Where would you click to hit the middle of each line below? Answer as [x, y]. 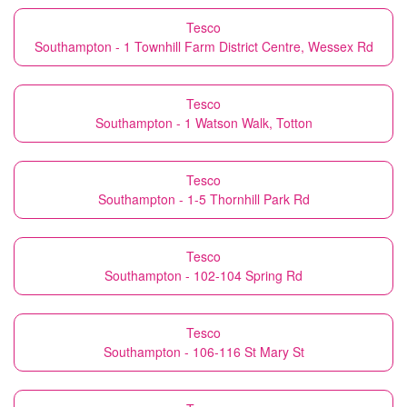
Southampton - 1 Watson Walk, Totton [203, 123]
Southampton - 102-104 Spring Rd [203, 275]
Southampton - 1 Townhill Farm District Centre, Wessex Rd [203, 46]
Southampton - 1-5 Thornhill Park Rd [203, 199]
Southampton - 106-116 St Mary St [203, 352]
